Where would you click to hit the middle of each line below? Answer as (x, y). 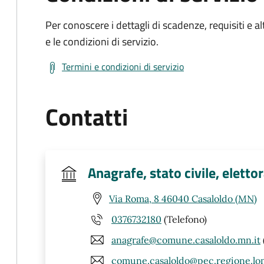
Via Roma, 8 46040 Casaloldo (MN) (183, 198)
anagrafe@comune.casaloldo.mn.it (186, 240)
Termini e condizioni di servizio (123, 67)
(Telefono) (184, 219)
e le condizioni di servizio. (102, 42)
